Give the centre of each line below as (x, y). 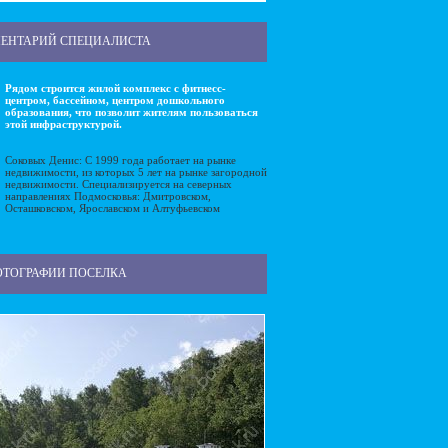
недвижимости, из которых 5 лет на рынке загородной (136, 172)
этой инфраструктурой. (63, 124)
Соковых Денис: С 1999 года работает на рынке (120, 160)
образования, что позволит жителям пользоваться (131, 112)
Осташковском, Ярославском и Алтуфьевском (112, 208)
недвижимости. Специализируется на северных (118, 184)
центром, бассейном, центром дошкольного (115, 100)
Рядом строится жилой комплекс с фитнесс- (115, 88)
